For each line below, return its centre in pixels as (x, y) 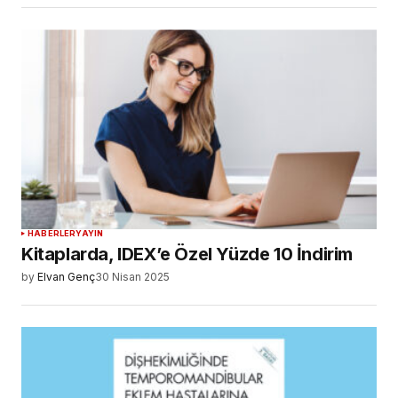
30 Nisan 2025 (132, 277)
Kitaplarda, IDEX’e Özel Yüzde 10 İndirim (187, 255)
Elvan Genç (66, 277)
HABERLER (52, 234)
